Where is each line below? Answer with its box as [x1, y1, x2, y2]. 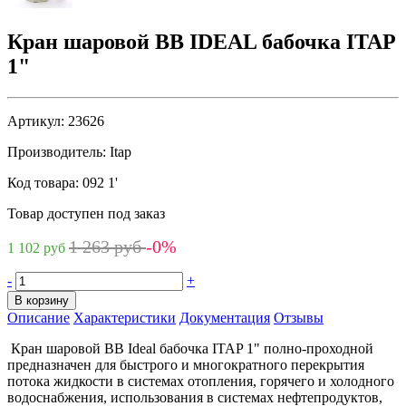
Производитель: [7, 143, 106, 159]
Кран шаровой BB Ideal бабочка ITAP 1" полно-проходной [7, 340, 373, 356]
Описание [7, 309, 70, 325]
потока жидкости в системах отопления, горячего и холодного [7, 372, 394, 389]
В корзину [14, 293, 69, 307]
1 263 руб [69, 236, 146, 256]
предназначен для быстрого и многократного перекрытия [7, 356, 364, 372]
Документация [179, 309, 270, 325]
